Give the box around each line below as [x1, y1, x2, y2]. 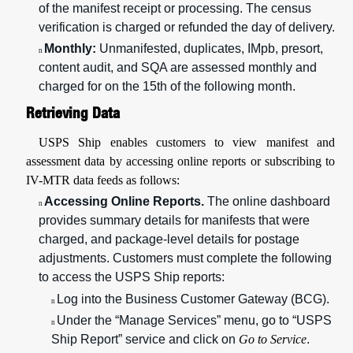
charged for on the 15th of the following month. [39, 79, 295, 93]
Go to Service [239, 332, 307, 346]
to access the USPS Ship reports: [39, 270, 225, 284]
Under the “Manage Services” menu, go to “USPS [57, 313, 332, 327]
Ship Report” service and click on [51, 332, 239, 346]
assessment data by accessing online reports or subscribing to [26, 154, 335, 168]
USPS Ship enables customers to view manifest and [39, 135, 335, 149]
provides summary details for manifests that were [39, 214, 310, 228]
